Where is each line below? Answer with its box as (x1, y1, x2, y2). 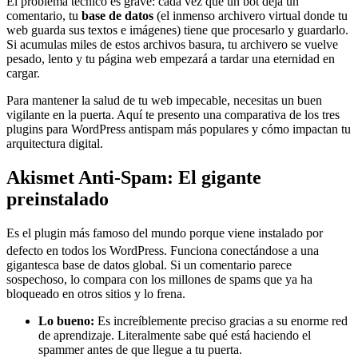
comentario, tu (6, 8, 82, 22)
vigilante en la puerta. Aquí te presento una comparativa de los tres (6, 107, 340, 121)
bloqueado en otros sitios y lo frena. (6, 286, 185, 300)
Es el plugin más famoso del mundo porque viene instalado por (6, 225, 323, 240)
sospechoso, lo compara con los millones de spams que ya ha (6, 272, 312, 286)
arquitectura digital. (6, 136, 103, 150)
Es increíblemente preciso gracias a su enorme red (94, 313, 348, 328)
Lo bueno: (38, 313, 94, 328)
